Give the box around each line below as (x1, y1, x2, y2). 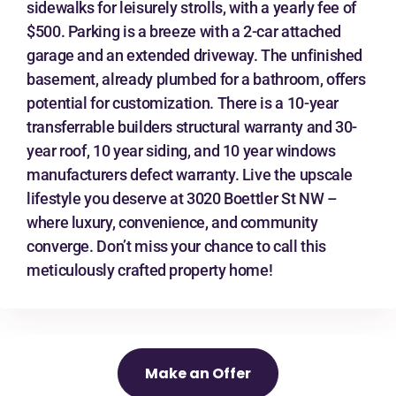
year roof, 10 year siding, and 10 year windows (27, 141, 336, 160)
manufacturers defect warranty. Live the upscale (27, 165, 354, 184)
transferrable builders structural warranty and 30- (27, 118, 358, 136)
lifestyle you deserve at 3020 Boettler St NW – (27, 189, 338, 208)
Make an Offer (145, 363, 251, 384)
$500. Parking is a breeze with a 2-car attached (27, 22, 342, 41)
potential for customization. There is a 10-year (27, 94, 339, 112)
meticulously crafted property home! (27, 261, 273, 279)
